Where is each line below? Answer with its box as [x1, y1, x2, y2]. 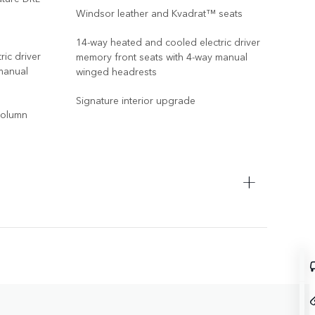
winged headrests [76, 63, 157, 78]
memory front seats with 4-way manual [76, 49, 247, 63]
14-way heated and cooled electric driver [76, 34, 260, 49]
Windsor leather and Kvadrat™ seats [76, 5, 243, 20]
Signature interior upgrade [76, 92, 195, 107]
